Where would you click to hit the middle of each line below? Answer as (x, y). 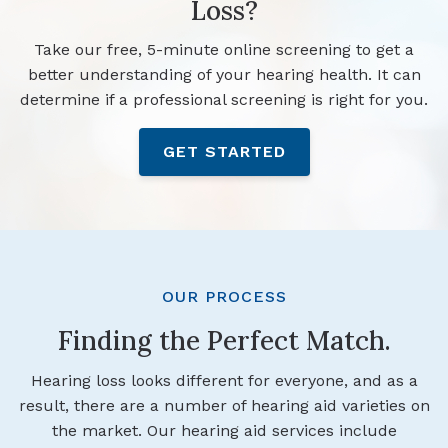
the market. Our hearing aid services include (224, 431)
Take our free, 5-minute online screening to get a (224, 50)
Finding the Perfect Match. (224, 341)
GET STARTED (224, 152)
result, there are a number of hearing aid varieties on (224, 406)
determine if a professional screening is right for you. (224, 100)
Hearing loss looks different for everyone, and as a (224, 381)
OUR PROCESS (224, 297)
